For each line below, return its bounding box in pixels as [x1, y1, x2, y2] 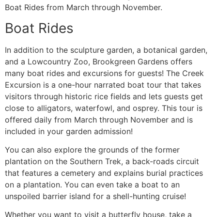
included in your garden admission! [5, 126, 133, 136]
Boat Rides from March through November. [5, 2, 162, 13]
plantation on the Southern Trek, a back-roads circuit [5, 156, 199, 167]
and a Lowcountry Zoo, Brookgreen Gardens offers [5, 56, 192, 66]
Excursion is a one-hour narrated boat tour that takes [5, 79, 201, 90]
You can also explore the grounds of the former [5, 145, 180, 155]
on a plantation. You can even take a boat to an [5, 180, 180, 190]
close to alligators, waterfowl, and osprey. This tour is [5, 103, 202, 113]
